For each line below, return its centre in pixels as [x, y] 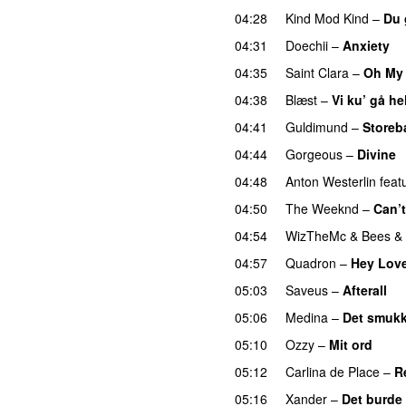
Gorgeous [314, 154]
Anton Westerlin [331, 181]
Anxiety [366, 45]
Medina [307, 317]
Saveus [307, 290]
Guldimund [317, 126]
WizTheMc [316, 235]
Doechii [307, 45]
